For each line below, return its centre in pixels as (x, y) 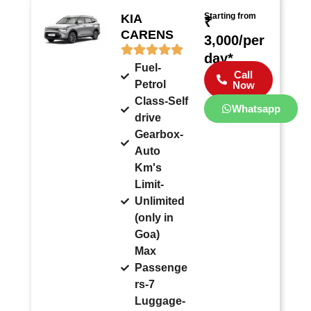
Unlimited (160, 201)
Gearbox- (159, 134)
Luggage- (160, 301)
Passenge (161, 267)
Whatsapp (256, 108)
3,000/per (234, 40)
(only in (154, 217)
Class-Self (162, 101)
